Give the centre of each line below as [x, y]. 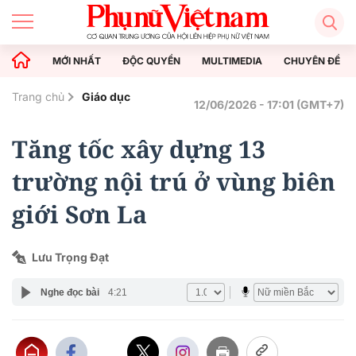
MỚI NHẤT [77, 60]
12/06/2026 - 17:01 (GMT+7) [269, 104]
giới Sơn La [79, 214]
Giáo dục [106, 97]
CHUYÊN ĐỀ [312, 60]
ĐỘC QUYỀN [151, 60]
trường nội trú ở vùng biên [174, 182]
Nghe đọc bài [70, 292]
